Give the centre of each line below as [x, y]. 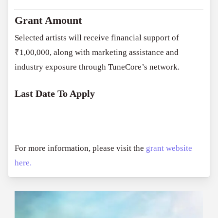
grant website [169, 148]
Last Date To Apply [55, 93]
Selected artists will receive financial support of [97, 38]
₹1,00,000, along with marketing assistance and [97, 53]
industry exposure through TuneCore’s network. [97, 67]
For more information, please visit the [81, 148]
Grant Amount [48, 21]
